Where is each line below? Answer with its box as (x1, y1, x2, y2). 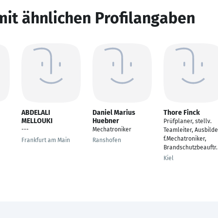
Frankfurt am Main (21, 137, 70, 144)
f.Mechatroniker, (163, 135, 206, 142)
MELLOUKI (21, 117, 53, 125)
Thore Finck (163, 109, 200, 117)
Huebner (92, 117, 119, 125)
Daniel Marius (92, 109, 135, 117)
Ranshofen (92, 137, 121, 144)
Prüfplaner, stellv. (163, 118, 212, 125)
